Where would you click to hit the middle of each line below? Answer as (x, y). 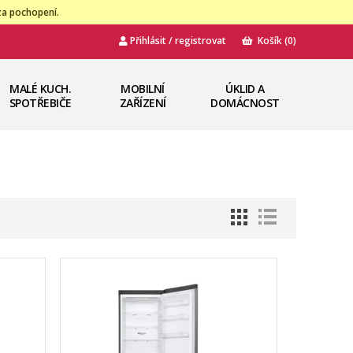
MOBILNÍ (143, 89)
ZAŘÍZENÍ (143, 103)
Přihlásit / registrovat (177, 41)
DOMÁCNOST (245, 103)
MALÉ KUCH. (40, 89)
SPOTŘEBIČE (40, 103)
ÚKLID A (245, 89)
